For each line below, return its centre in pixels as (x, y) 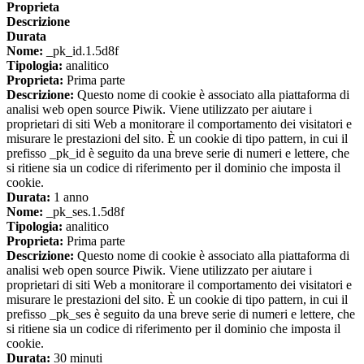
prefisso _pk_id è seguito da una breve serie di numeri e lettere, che (178, 154)
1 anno (69, 197)
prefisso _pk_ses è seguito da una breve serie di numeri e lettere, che (181, 314)
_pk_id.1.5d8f (81, 51)
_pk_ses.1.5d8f (84, 212)
